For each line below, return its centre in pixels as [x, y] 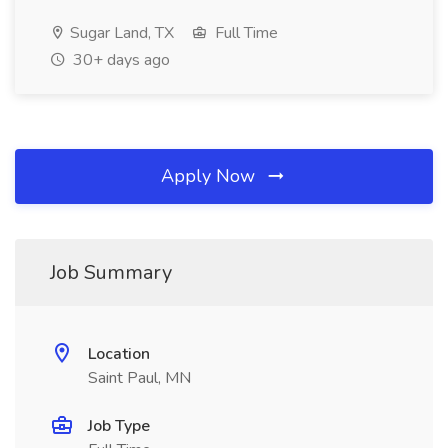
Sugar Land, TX [120, 33]
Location [119, 354]
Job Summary [111, 272]
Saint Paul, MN [139, 378]
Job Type [119, 426]
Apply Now [210, 176]
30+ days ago [119, 60]
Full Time [244, 33]
